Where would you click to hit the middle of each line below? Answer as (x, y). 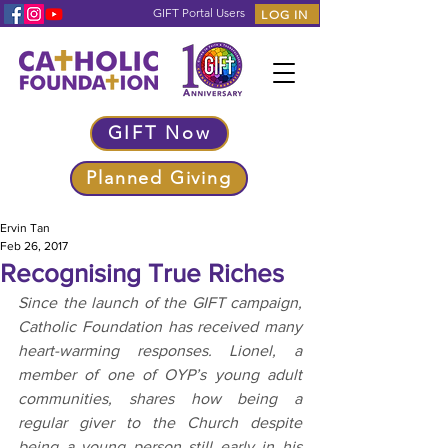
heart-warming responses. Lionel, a (160, 350)
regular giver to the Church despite (160, 422)
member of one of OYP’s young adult (160, 374)
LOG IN (285, 14)
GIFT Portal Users (199, 12)
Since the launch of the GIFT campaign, (160, 302)
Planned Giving (159, 178)
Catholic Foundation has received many (160, 326)
